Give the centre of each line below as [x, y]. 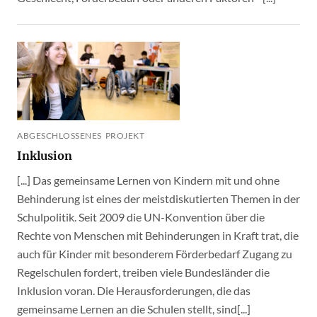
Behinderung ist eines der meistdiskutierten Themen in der [158, 199]
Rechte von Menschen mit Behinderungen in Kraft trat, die [158, 236]
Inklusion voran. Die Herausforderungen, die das [134, 291]
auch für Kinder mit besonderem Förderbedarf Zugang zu [155, 254]
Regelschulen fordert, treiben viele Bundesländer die [143, 272]
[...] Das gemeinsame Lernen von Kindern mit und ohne [148, 180]
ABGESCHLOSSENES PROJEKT [125, 136]
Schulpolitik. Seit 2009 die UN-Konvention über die [141, 217]
